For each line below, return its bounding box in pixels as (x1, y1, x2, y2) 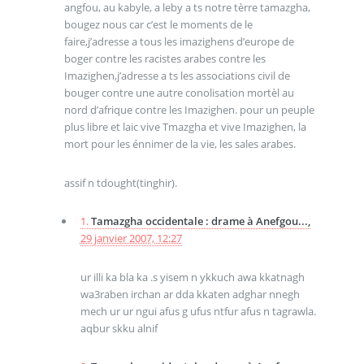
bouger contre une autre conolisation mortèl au (63, 84, 294, 100)
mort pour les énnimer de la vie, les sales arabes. (63, 136, 296, 151)
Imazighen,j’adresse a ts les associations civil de (63, 67, 290, 83)
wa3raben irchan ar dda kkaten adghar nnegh (80, 286, 300, 301)
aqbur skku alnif (80, 320, 158, 336)
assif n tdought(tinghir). (63, 175, 177, 190)
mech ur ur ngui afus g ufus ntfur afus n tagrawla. (80, 303, 316, 318)
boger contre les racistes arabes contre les (63, 50, 266, 66)
